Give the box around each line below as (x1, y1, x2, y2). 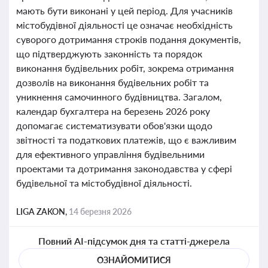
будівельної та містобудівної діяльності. (16, 177, 192, 188)
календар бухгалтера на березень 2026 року (16, 105, 210, 117)
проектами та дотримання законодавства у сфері (16, 163, 232, 174)
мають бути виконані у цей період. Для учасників (16, 5, 233, 16)
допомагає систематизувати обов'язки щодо (16, 120, 212, 131)
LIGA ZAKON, (16, 206, 69, 217)
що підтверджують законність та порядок (16, 48, 202, 59)
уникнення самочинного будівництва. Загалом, (16, 91, 222, 102)
